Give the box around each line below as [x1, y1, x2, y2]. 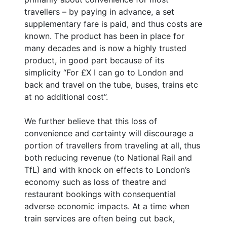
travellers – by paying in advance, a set [24, 6, 174, 17]
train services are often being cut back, [24, 213, 175, 223]
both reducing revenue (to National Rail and [24, 152, 192, 163]
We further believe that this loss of [24, 116, 157, 126]
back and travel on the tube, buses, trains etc [24, 79, 198, 90]
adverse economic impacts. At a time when [24, 201, 190, 211]
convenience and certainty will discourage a [24, 128, 194, 138]
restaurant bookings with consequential [24, 188, 176, 199]
